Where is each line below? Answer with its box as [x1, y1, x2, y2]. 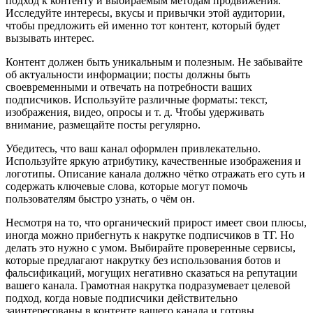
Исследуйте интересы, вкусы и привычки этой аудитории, [6, 6, 285, 19]
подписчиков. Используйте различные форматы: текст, [6, 93, 268, 105]
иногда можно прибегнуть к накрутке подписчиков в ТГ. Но [6, 228, 294, 241]
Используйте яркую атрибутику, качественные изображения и [6, 154, 301, 167]
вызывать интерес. [6, 31, 94, 44]
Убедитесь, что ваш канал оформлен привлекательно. [6, 142, 261, 154]
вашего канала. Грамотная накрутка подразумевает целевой [6, 279, 291, 291]
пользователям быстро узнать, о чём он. [6, 192, 195, 205]
